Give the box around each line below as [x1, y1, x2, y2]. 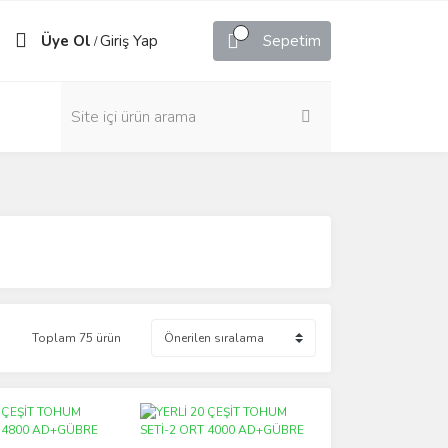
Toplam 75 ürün [32, 330, 121, 346]
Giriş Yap [100, 31, 158, 51]
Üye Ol [41, 31, 91, 51]
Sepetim [263, 31, 321, 51]
